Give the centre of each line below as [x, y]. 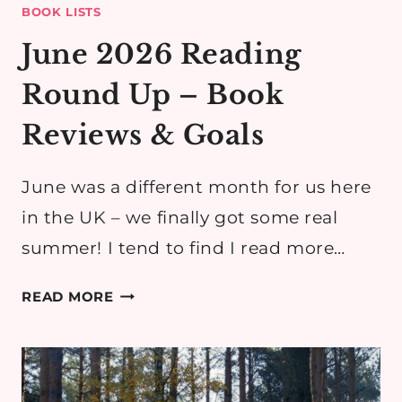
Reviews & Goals [143, 135]
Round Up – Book [153, 95]
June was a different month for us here [197, 188]
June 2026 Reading [162, 55]
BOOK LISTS [61, 12]
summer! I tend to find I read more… [184, 249]
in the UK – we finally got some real [180, 218]
